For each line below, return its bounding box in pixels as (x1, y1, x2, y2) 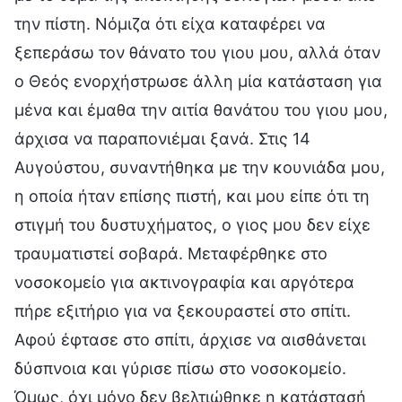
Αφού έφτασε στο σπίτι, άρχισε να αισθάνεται (14, 329, 366, 349)
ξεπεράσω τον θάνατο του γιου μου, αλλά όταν (14, 42, 380, 62)
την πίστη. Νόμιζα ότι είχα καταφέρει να (14, 13, 326, 33)
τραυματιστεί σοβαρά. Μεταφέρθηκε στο (14, 243, 328, 263)
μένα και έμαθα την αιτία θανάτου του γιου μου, (14, 100, 388, 119)
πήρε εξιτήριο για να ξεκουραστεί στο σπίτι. (14, 301, 351, 320)
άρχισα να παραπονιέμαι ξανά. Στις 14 (14, 128, 310, 148)
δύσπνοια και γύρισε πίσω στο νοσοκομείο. (14, 358, 346, 378)
